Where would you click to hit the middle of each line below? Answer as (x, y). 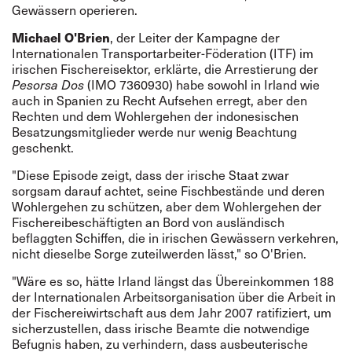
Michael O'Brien (61, 37)
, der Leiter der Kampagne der (195, 37)
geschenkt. (44, 147)
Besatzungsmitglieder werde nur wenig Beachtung (154, 132)
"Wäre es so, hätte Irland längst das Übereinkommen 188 (173, 281)
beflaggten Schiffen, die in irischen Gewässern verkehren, (175, 238)
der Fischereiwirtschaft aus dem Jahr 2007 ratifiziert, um (172, 312)
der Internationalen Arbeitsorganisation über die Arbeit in (174, 297)
